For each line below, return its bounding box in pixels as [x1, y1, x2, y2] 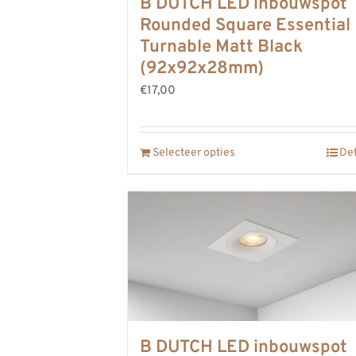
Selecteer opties [153, 146, 235, 160]
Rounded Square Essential [140, 15, 350, 37]
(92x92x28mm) [140, 58, 264, 79]
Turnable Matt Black [140, 37, 303, 58]
